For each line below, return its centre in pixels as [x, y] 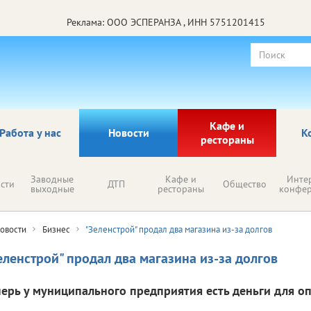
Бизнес [56, 229]
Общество [245, 184]
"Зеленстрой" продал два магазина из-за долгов [179, 229]
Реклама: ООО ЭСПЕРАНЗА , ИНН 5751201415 [166, 22]
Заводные [52, 179]
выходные [52, 188]
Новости [128, 132]
